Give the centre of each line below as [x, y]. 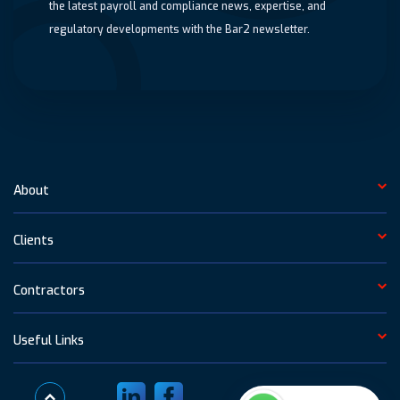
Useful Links [49, 341]
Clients [33, 241]
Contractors [49, 291]
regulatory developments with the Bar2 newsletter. [179, 29]
